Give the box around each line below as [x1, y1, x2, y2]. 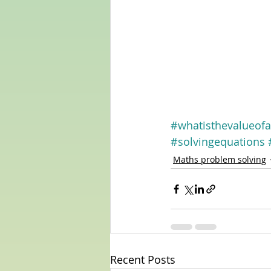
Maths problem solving [173, 153, 266, 165]
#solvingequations [171, 134, 265, 149]
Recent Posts [110, 252, 175, 267]
